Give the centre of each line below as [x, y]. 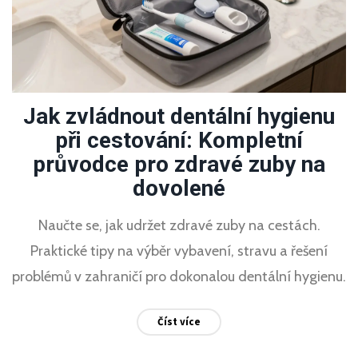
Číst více [179, 321]
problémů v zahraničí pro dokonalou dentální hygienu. [179, 276]
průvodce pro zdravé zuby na [179, 164]
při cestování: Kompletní [179, 140]
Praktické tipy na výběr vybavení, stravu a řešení [179, 251]
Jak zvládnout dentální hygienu [179, 116]
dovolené [179, 188]
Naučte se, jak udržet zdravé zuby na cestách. [179, 225]
